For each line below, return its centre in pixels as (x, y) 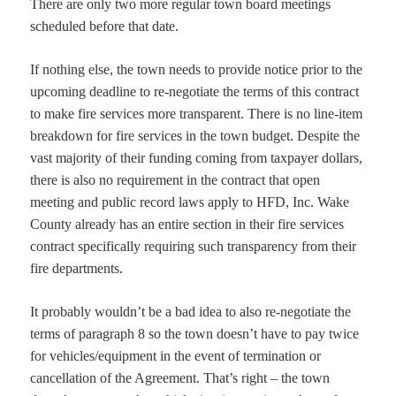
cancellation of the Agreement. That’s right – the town (180, 378)
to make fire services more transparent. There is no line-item (197, 114)
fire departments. (77, 269)
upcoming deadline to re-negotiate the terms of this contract (195, 92)
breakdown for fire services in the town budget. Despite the (195, 136)
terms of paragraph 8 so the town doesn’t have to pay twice (195, 334)
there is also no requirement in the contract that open (175, 180)
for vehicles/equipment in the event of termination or (176, 356)
